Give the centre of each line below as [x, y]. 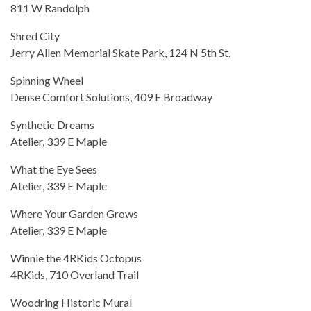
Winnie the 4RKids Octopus [76, 258]
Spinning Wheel [47, 81]
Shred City [35, 36]
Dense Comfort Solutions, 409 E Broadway [111, 97]
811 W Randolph [50, 8]
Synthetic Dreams [52, 125]
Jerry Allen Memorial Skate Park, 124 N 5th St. [120, 53]
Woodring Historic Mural [71, 303]
